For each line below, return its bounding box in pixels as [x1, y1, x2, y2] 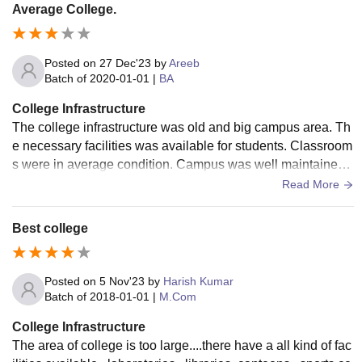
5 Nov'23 [99, 275, 145, 288]
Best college [12, 221, 88, 235]
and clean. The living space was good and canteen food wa [12, 175, 351, 190]
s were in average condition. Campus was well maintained [12, 157, 345, 171]
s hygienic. [12, 194, 74, 208]
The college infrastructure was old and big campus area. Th [12, 120, 351, 134]
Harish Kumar [163, 275, 234, 288]
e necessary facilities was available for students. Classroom [12, 138, 352, 153]
